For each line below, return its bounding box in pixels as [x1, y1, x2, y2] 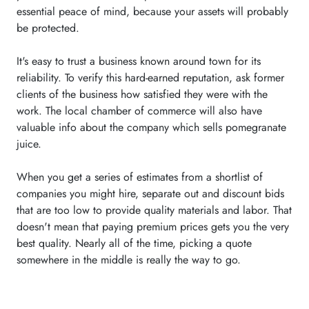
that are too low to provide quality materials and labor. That [17, 202, 292, 218]
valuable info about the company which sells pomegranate [17, 119, 286, 135]
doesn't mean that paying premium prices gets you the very [17, 219, 289, 235]
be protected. [17, 20, 79, 36]
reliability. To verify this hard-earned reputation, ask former [17, 70, 284, 86]
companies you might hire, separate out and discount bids [17, 186, 284, 201]
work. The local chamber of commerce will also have [17, 103, 262, 119]
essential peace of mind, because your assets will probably [17, 3, 288, 19]
